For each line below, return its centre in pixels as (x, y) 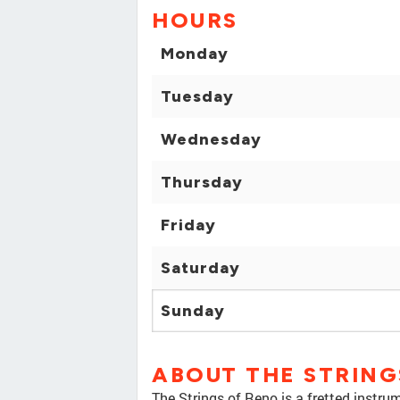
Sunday (193, 311)
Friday (188, 225)
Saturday (200, 268)
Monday (195, 54)
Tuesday (197, 97)
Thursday (202, 183)
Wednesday (211, 140)
